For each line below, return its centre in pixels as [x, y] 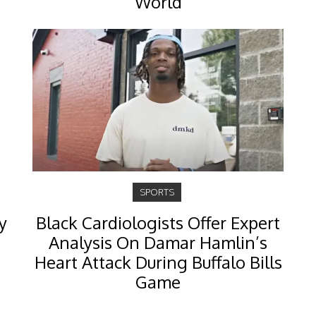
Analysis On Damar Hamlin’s [158, 242]
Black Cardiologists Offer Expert [158, 222]
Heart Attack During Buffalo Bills [158, 262]
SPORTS [157, 192]
